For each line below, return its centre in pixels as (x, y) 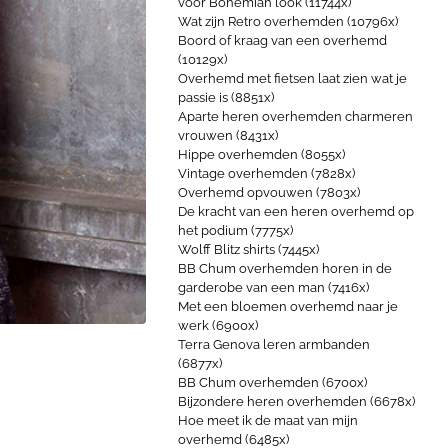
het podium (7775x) (235, 230)
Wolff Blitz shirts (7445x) (248, 249)
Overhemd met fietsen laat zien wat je (292, 78)
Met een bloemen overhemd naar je (288, 306)
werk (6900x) (218, 325)
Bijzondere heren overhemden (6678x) (296, 401)
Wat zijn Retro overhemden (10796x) (288, 21)
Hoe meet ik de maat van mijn (268, 420)
